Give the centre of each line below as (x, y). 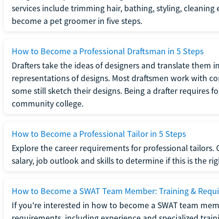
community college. (47, 103)
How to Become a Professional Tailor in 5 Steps (99, 133)
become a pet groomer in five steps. (77, 21)
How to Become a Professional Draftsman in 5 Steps (108, 51)
